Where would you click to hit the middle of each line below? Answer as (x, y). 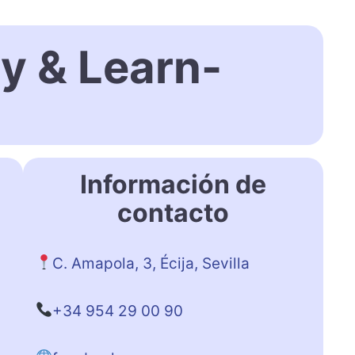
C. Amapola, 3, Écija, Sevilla (151, 263)
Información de (173, 184)
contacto (173, 212)
